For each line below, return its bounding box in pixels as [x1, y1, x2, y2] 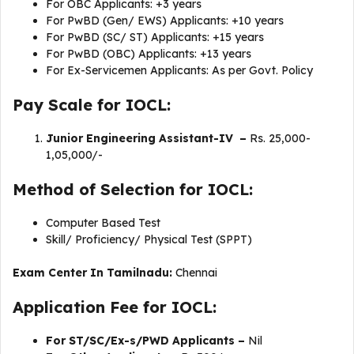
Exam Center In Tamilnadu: [13, 265, 175, 280]
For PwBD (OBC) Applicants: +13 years [46, 47, 254, 61]
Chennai [175, 265, 217, 280]
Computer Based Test [46, 216, 164, 230]
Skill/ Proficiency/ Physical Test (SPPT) [46, 232, 255, 247]
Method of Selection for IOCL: [13, 179, 253, 199]
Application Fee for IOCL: [13, 297, 226, 317]
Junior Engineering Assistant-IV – [46, 131, 250, 145]
